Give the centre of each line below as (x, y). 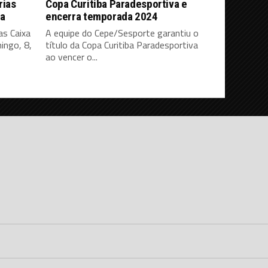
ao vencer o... (71, 57)
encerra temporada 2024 (102, 17)
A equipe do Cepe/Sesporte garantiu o (122, 33)
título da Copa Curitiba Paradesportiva (122, 45)
